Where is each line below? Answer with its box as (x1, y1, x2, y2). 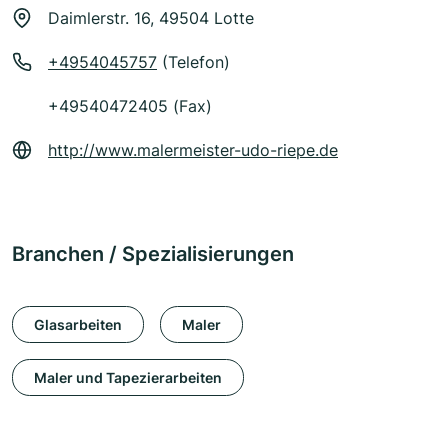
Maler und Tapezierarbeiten (34, 368, 222, 386)
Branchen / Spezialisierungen (12, 242, 294, 267)
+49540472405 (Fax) (48, 96, 212, 117)
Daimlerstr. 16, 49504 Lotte (48, 8, 254, 29)
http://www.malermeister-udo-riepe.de (48, 140, 338, 161)
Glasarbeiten (34, 315, 122, 333)
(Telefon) (157, 52, 230, 73)
